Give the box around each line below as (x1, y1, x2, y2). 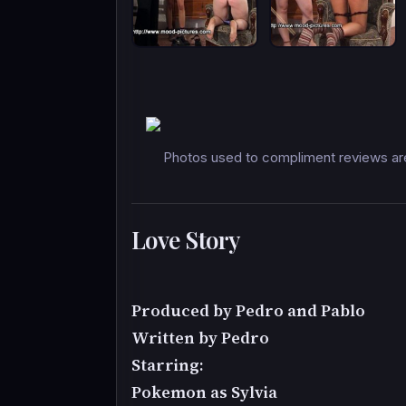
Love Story (131, 224, 240, 256)
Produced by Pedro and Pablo (131, 299, 365, 323)
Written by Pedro (131, 326, 269, 350)
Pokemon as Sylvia (131, 381, 277, 404)
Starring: (131, 353, 204, 377)
